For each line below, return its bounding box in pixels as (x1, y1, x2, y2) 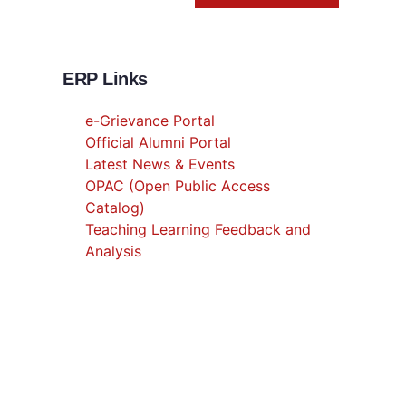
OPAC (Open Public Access (85, 177, 270, 195)
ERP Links (63, 69, 148, 89)
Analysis (85, 242, 141, 260)
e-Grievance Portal (85, 111, 215, 130)
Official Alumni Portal (85, 133, 231, 151)
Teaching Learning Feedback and (85, 220, 311, 238)
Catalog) (85, 198, 145, 217)
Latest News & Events (85, 155, 235, 173)
